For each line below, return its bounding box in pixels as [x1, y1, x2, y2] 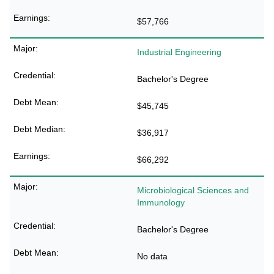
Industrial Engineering [137, 47, 221, 57]
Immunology [137, 198, 185, 207]
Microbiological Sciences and [137, 185, 249, 195]
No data [137, 251, 168, 261]
